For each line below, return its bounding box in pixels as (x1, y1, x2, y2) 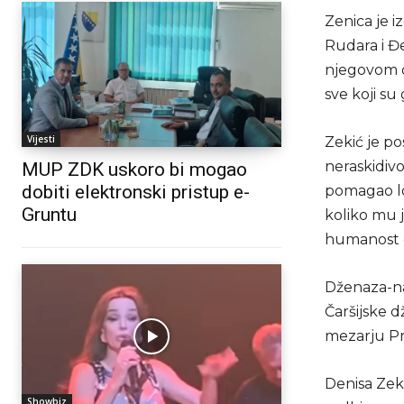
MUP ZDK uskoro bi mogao (22, 158, 247, 180)
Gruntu (22, 203, 77, 225)
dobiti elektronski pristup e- (22, 180, 250, 203)
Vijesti (27, 132, 55, 145)
